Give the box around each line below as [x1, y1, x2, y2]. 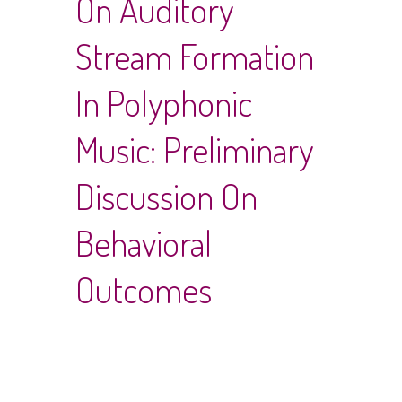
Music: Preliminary [75, 127, 313, 171]
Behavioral [75, 220, 212, 265]
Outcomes [75, 267, 212, 311]
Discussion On [75, 173, 258, 218]
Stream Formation [75, 33, 314, 78]
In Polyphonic [75, 80, 252, 125]
